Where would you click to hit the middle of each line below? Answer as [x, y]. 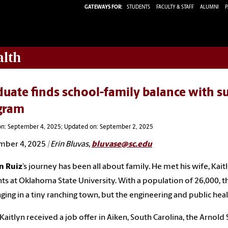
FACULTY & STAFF [175, 7]
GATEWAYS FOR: [104, 7]
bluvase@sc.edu [122, 144]
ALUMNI [209, 7]
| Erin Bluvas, [69, 144]
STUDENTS [139, 7]
